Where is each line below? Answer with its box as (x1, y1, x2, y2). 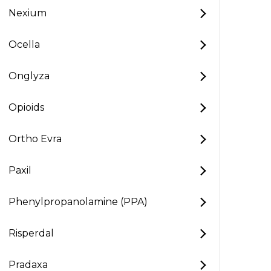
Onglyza (8, 70, 50, 82)
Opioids (8, 102, 44, 113)
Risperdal (8, 227, 54, 239)
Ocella (8, 39, 40, 50)
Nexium (8, 7, 47, 19)
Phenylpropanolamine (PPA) (8, 196, 148, 207)
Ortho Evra (8, 133, 62, 145)
